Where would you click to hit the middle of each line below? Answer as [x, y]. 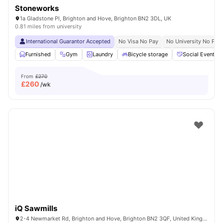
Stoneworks [37, 8]
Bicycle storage [148, 54]
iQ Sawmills [36, 208]
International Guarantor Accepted [68, 41]
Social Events [200, 54]
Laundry [103, 54]
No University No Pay [194, 41]
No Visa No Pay [138, 41]
